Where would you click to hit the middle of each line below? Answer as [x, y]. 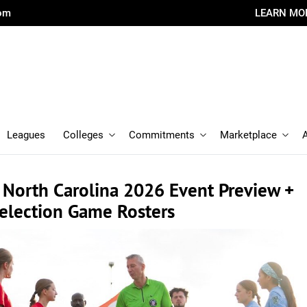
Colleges [83, 135]
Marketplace [248, 135]
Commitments [162, 135]
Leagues [26, 135]
